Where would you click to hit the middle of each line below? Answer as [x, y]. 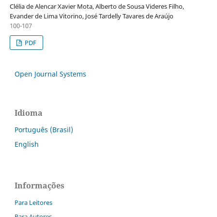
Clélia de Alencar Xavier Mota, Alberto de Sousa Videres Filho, [97, 6]
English [27, 144]
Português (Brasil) [44, 129]
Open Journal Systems [50, 74]
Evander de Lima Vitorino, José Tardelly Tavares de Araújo [91, 16]
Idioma [29, 113]
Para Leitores [33, 202]
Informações [39, 185]
